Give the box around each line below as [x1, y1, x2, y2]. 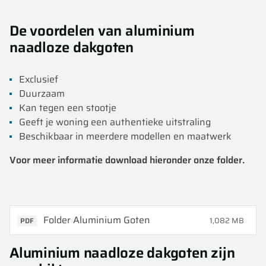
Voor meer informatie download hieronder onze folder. [9, 153, 245, 167]
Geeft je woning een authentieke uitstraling [19, 115, 211, 129]
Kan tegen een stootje [19, 100, 116, 115]
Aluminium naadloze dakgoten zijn [9, 242, 235, 264]
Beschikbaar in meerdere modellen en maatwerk [19, 129, 232, 144]
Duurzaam [19, 86, 65, 101]
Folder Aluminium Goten [43, 213, 150, 227]
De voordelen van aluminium [9, 20, 195, 42]
